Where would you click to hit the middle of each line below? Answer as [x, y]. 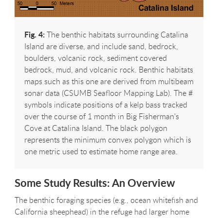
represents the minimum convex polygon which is [108, 140]
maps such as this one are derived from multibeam [109, 82]
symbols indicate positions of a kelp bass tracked [106, 105]
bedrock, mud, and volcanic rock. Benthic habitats [109, 70]
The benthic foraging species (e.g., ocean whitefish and [106, 200]
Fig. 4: [35, 35]
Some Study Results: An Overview [95, 183]
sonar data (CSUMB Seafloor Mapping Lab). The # [109, 93]
